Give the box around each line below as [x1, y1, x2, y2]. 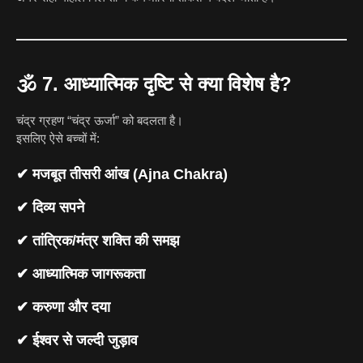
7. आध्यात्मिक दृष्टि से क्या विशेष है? [42, 73, 292, 96]
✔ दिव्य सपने [16, 199, 84, 216]
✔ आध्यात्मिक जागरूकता [16, 265, 145, 282]
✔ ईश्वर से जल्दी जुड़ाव [16, 331, 138, 348]
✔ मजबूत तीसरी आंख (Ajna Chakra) [16, 165, 228, 182]
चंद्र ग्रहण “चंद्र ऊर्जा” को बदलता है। [16, 113, 183, 128]
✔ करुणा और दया [16, 298, 110, 315]
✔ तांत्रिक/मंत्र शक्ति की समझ [16, 232, 179, 249]
